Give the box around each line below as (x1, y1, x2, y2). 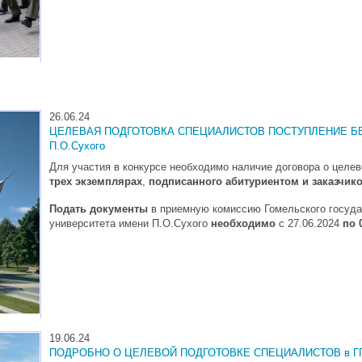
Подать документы (49, 202, 151, 215)
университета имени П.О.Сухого (49, 217, 211, 229)
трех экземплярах (49, 175, 142, 187)
